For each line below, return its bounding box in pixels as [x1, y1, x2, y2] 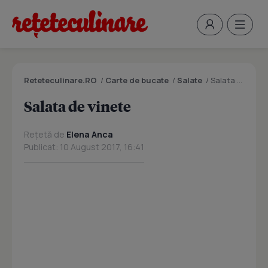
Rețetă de [24, 129, 66, 140]
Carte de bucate [105, 75, 169, 86]
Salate [177, 75, 202, 86]
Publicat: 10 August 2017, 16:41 [24, 141, 144, 153]
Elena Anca [66, 129, 113, 140]
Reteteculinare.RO [24, 75, 97, 86]
